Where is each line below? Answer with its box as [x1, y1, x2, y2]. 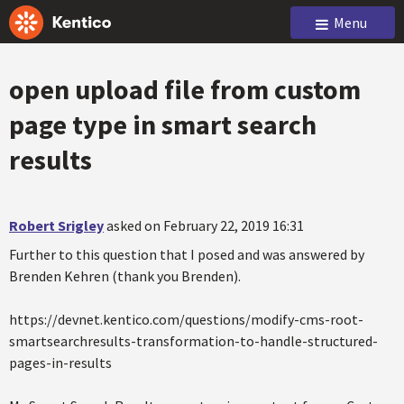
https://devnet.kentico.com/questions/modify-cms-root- [9, 310, 363, 328]
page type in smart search [9, 107, 317, 142]
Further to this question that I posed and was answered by [9, 245, 364, 263]
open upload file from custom [9, 72, 361, 106]
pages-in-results [9, 353, 112, 372]
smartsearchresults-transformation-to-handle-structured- [9, 332, 378, 350]
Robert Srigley [9, 216, 104, 234]
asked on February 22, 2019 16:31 [106, 216, 304, 234]
